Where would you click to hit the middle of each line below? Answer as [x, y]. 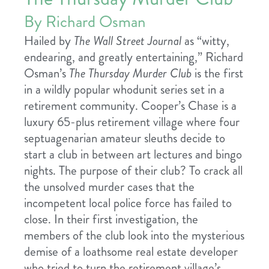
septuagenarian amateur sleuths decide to [125, 138]
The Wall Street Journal [129, 41]
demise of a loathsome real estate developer [131, 252]
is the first [219, 74]
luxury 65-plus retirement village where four [132, 122]
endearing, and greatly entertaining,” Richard [134, 57]
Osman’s [47, 74]
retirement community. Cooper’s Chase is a [130, 106]
